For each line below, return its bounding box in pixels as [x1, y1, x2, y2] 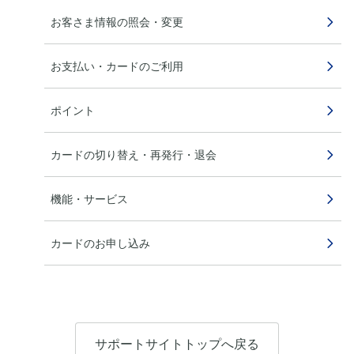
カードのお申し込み [51, 236, 150, 250]
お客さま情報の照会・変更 [51, 15, 183, 28]
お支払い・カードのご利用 [51, 59, 183, 73]
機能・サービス [51, 192, 128, 205]
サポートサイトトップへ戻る [95, 336, 259, 352]
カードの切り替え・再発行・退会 [51, 148, 217, 161]
